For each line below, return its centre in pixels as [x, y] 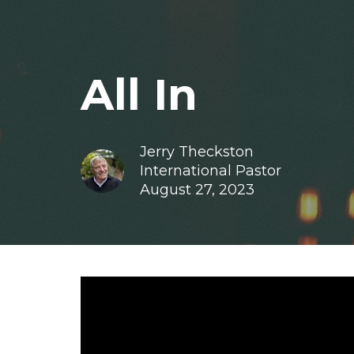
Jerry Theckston [197, 151]
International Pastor [211, 170]
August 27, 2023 [197, 189]
